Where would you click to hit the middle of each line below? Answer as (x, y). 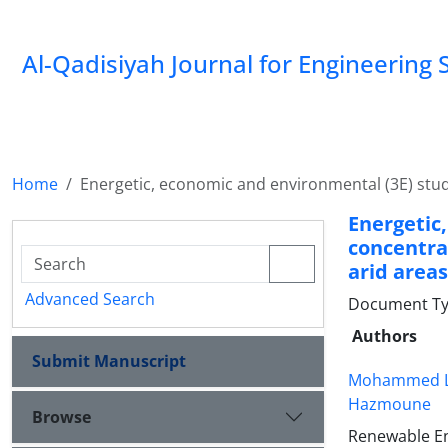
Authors (384, 336)
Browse (61, 416)
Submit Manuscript (109, 361)
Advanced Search (90, 299)
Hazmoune (389, 404)
